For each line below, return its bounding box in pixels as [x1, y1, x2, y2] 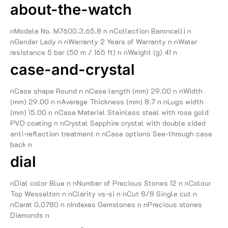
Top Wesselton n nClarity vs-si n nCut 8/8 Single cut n [10, 189, 197, 199]
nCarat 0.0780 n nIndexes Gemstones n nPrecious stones [10, 199, 202, 210]
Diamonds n [10, 210, 49, 220]
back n [10, 139, 32, 150]
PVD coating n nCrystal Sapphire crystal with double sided [10, 118, 206, 128]
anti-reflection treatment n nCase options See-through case [10, 129, 212, 139]
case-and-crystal [10, 61, 135, 79]
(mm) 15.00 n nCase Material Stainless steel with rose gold [10, 107, 209, 118]
